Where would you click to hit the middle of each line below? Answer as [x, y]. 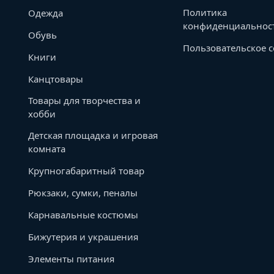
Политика [205, 12]
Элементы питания [71, 259]
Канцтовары [56, 79]
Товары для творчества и [84, 100]
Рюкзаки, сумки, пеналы [83, 193]
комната [47, 149]
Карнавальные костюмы [83, 215]
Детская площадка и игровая [93, 135]
